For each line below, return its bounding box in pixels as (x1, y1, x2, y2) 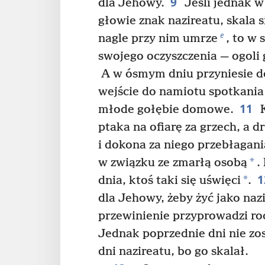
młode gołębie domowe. (98, 103, 234, 117)
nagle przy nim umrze (98, 32, 218, 46)
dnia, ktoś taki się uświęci (98, 174, 241, 188)
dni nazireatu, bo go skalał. (98, 245, 248, 259)
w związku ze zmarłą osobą (98, 156, 247, 170)
